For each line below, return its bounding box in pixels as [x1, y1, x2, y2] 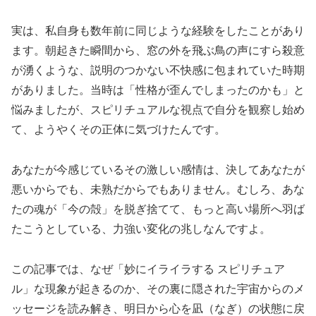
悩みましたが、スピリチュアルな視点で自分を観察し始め [11, 104, 305, 116]
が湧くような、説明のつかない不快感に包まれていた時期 [11, 64, 305, 77]
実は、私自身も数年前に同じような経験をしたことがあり [11, 25, 305, 37]
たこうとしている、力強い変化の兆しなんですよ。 [11, 222, 271, 235]
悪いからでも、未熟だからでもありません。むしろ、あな [11, 183, 305, 195]
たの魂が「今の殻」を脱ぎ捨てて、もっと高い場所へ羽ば [11, 202, 305, 215]
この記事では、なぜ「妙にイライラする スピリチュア [11, 262, 285, 275]
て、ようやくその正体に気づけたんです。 [11, 123, 226, 136]
